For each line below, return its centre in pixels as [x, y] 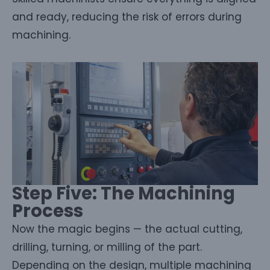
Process [48, 211]
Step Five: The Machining [124, 193]
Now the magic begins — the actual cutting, [127, 229]
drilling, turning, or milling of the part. [107, 247]
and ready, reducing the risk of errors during [127, 17]
